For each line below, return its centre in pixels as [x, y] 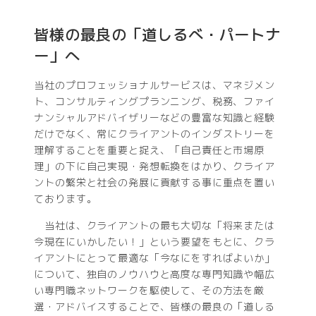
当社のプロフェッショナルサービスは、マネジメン [154, 85]
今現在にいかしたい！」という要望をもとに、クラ [154, 241]
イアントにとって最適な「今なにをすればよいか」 [154, 257]
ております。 [66, 199]
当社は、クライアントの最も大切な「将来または [154, 225]
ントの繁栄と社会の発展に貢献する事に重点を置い [154, 183]
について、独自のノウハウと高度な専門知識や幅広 [154, 274]
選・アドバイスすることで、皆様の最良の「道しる [154, 306]
